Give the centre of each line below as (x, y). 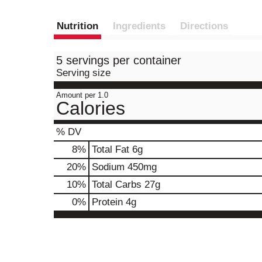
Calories (91, 108)
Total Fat (111, 149)
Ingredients (139, 26)
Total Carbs (117, 185)
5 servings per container (119, 60)
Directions (204, 26)
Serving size (83, 73)
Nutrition (77, 26)
